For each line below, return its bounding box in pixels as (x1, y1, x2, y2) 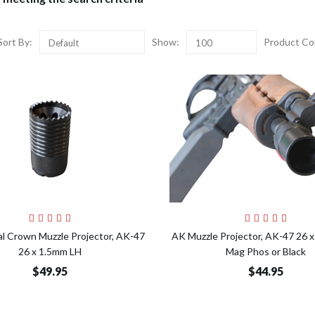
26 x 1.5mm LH (18, 245, 82, 258)
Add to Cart (72, 214, 124, 226)
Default (48, 37, 79, 49)
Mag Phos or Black (225, 245, 306, 258)
